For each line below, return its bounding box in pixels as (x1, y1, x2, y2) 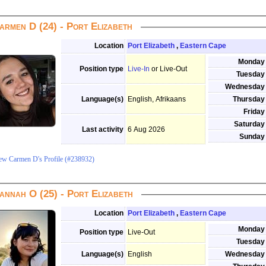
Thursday (233, 95, 265, 103)
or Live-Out (151, 65, 187, 73)
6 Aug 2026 (128, 125, 165, 134)
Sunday (239, 132, 265, 141)
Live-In (128, 65, 150, 73)
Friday (243, 107, 265, 116)
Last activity (82, 125, 123, 134)
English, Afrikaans (128, 95, 186, 103)
